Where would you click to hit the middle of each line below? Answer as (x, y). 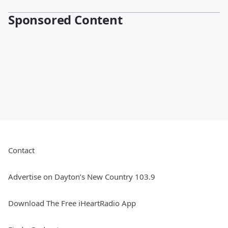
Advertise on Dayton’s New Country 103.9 (82, 177)
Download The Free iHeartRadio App (72, 203)
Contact (21, 150)
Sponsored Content (65, 20)
